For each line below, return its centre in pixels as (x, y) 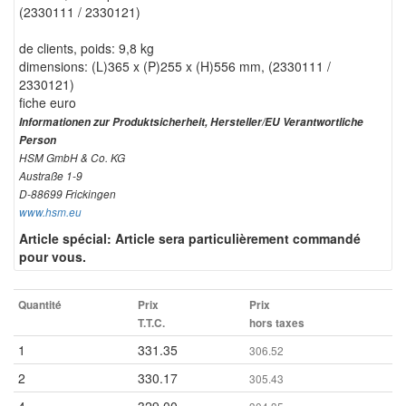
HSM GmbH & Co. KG (72, 157)
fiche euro (48, 102)
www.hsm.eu (50, 212)
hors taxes (277, 323)
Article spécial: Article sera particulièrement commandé (190, 238)
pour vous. (53, 256)
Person (38, 140)
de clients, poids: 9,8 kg (87, 48)
